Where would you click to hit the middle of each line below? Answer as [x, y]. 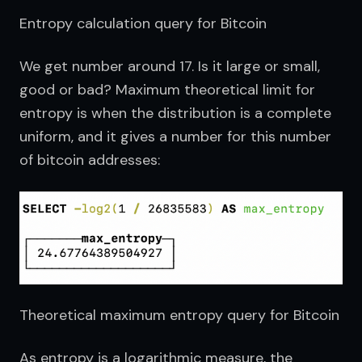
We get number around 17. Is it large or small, [170, 66]
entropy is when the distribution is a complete [175, 113]
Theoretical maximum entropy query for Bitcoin [179, 315]
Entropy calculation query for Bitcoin [143, 23]
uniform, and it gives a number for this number [175, 136]
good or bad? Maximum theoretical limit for [167, 89]
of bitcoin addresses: [90, 160]
